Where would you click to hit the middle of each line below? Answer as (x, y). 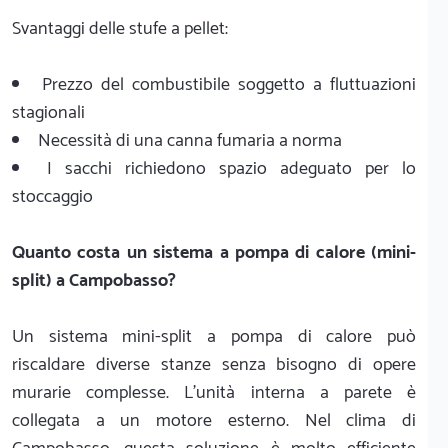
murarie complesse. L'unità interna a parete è (214, 392)
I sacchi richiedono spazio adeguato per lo (231, 168)
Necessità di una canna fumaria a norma (190, 140)
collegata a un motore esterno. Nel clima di (214, 420)
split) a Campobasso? (94, 280)
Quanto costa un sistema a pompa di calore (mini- (214, 252)
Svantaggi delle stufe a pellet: (120, 28)
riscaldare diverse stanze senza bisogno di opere (214, 364)
